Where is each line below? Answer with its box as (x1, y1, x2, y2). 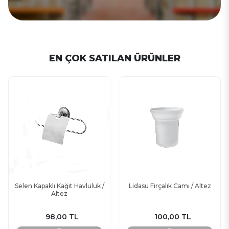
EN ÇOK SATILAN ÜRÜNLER (49, 53, 180, 64)
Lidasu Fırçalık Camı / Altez (128, 182, 211, 190)
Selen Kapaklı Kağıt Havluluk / (14, 182, 104, 190)
